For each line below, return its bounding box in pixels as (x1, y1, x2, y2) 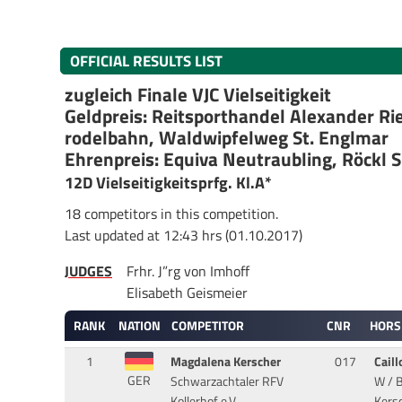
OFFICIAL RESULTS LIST (70, 48, 223, 73)
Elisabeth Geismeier (127, 281, 248, 303)
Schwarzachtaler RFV (170, 371, 284, 392)
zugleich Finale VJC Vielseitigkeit (65, 80, 331, 109)
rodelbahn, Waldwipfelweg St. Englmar (65, 123, 389, 152)
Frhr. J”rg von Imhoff (127, 259, 249, 282)
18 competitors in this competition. (65, 202, 278, 224)
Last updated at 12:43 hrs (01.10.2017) (65, 223, 302, 246)
